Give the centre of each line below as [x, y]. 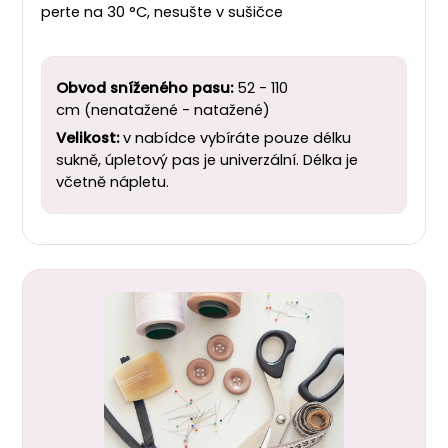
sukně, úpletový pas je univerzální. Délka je [207, 160]
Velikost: [89, 138]
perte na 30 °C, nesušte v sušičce [162, 12]
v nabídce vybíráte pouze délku [237, 138]
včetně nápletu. [112, 182]
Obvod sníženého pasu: [146, 88]
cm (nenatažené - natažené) [163, 110]
